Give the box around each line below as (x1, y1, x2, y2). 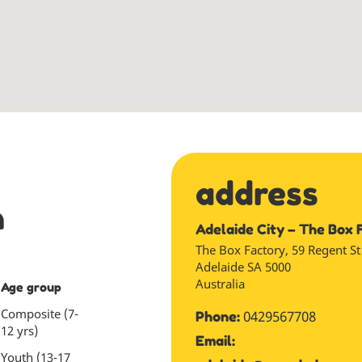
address (196, 174, 318, 213)
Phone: (196, 308, 243, 325)
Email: (196, 332, 235, 349)
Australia (196, 276, 245, 292)
